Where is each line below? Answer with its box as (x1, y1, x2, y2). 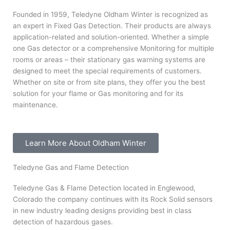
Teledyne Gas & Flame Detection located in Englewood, (13, 183, 196, 192)
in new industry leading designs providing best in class (13, 206, 191, 215)
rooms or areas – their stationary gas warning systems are (13, 55, 205, 64)
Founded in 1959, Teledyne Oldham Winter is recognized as (13, 10, 208, 18)
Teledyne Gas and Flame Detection (13, 163, 129, 171)
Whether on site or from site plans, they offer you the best (13, 78, 205, 86)
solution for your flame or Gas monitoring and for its (13, 89, 183, 98)
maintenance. (13, 100, 58, 109)
